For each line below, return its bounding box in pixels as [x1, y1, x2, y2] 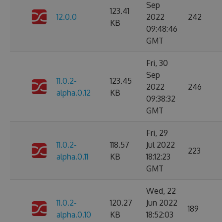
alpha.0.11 [56, 152, 88, 162]
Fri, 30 [146, 58, 168, 68]
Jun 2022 [146, 198, 177, 208]
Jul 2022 [146, 140, 175, 150]
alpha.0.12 [56, 88, 91, 98]
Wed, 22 [146, 186, 176, 196]
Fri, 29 [146, 128, 168, 138]
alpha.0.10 [56, 210, 91, 220]
